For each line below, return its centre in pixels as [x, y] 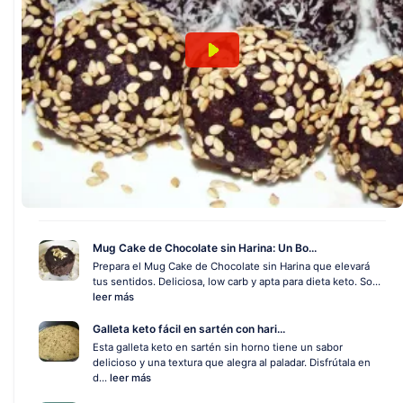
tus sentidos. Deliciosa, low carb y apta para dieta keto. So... [237, 282]
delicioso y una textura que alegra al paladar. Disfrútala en [232, 363]
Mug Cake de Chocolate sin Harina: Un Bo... [205, 248]
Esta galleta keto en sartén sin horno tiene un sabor [218, 347]
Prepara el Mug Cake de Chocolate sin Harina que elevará [231, 266]
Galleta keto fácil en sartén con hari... [189, 329]
